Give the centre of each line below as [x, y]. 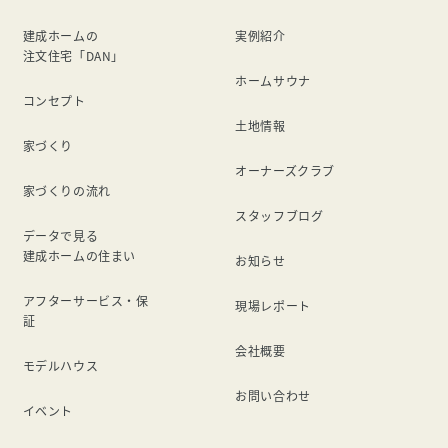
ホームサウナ [273, 80]
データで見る [60, 235]
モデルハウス [60, 365]
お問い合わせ [273, 395]
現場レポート [273, 305]
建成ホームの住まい [79, 255]
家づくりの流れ [66, 190]
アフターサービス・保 [85, 300]
